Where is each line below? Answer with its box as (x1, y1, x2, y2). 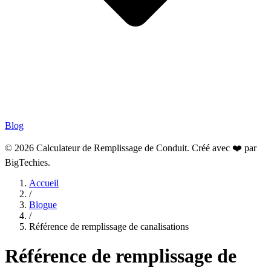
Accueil (29, 178, 59, 188)
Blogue (29, 200, 57, 210)
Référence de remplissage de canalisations (29, 221, 189, 232)
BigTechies (5, 157, 48, 168)
